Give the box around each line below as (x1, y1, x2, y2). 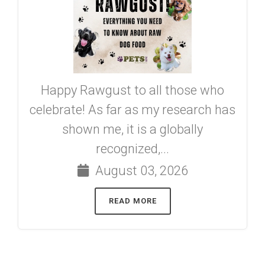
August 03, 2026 (92, 163, 188, 178)
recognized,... (96, 141, 169, 156)
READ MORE (108, 196, 157, 205)
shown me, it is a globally (62, 121, 203, 137)
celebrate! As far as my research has (30, 102, 235, 117)
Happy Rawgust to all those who (41, 82, 224, 98)
